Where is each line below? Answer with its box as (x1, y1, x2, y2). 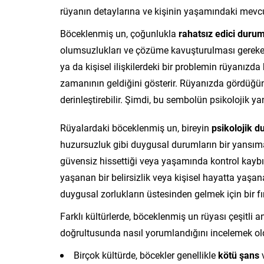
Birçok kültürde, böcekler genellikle (74, 248, 218, 261)
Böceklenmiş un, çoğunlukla (60, 27, 179, 39)
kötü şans (218, 248, 259, 261)
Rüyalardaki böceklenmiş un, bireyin (60, 121, 212, 134)
